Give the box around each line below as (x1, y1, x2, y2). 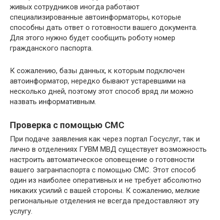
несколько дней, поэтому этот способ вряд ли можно (10, 86, 193, 96)
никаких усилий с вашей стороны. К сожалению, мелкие (10, 186, 200, 195)
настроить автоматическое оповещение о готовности (10, 155, 194, 164)
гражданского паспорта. (10, 43, 93, 53)
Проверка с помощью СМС (10, 119, 124, 130)
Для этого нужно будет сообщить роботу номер (10, 33, 175, 42)
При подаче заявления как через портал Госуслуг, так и (10, 134, 200, 143)
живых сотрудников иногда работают (10, 2, 139, 11)
